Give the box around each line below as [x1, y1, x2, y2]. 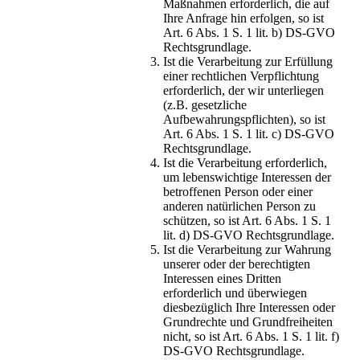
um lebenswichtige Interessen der [163, 170, 331, 185]
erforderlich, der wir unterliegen [163, 84, 324, 98]
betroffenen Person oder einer [163, 185, 313, 199]
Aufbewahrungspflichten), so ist [163, 112, 325, 127]
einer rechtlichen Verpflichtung [163, 69, 319, 84]
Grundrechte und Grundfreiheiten [163, 315, 333, 329]
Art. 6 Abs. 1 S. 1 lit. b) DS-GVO [163, 26, 335, 40]
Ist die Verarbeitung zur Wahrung [163, 243, 331, 257]
